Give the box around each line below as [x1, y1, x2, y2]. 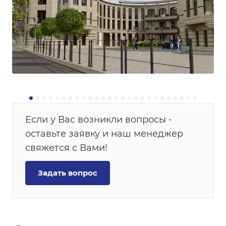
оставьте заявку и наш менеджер [25, 128, 183, 140]
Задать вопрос [38, 168, 97, 178]
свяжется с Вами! [25, 142, 107, 154]
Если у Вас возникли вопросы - [25, 114, 172, 126]
